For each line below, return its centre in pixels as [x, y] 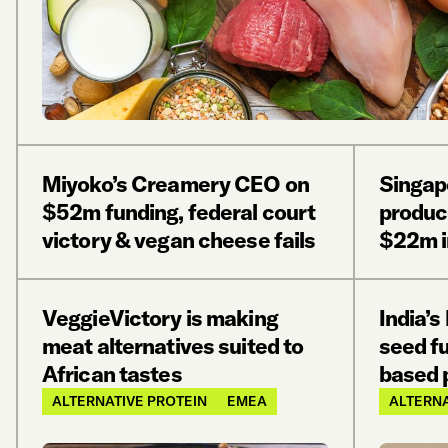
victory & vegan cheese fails [179, 240]
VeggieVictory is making [160, 318]
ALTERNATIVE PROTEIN [129, 401]
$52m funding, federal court [179, 212]
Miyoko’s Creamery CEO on [175, 184]
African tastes [112, 374]
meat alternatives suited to [173, 346]
